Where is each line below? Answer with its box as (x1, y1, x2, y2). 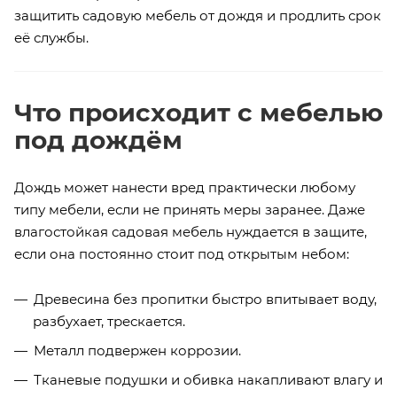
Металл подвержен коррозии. (34, 341, 241, 359)
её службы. (14, 28, 89, 46)
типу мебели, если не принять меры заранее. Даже (14, 200, 365, 218)
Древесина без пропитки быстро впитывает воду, (34, 290, 377, 307)
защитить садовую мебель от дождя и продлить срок (14, 6, 381, 24)
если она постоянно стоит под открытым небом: (14, 245, 349, 262)
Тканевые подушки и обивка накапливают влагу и (34, 370, 383, 388)
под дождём (14, 124, 183, 155)
